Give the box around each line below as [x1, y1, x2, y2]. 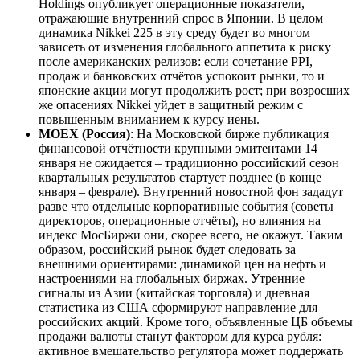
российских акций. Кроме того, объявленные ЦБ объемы [39, 314, 353, 329]
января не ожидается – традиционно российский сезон [39, 155, 339, 170]
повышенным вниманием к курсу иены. [39, 112, 260, 126]
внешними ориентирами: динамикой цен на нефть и [39, 256, 326, 271]
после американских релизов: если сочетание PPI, [39, 54, 313, 68]
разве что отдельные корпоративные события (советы [39, 198, 333, 213]
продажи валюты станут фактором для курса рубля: [39, 329, 321, 343]
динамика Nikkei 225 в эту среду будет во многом [39, 25, 310, 39]
